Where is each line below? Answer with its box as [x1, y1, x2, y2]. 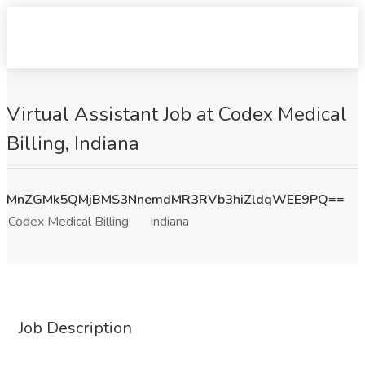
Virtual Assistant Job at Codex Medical [7, 101, 347, 127]
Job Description [19, 317, 132, 339]
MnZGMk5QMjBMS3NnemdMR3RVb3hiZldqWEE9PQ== [7, 191, 345, 209]
